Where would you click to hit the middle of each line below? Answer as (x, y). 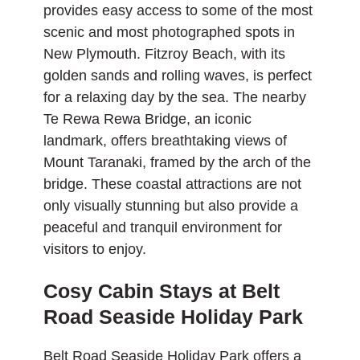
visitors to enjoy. (95, 249)
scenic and (80, 32)
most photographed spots (198, 32)
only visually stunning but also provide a (171, 205)
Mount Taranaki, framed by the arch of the (177, 162)
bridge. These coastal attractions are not (172, 184)
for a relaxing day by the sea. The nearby (175, 97)
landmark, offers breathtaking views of (165, 140)
